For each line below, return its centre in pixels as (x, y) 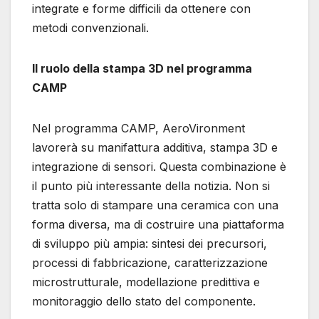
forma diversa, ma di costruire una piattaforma (158, 225)
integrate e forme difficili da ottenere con (141, 9)
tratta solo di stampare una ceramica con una (155, 205)
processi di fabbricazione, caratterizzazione (150, 263)
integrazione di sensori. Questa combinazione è (159, 167)
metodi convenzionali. (90, 28)
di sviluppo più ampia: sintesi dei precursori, (150, 244)
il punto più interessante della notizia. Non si (151, 186)
